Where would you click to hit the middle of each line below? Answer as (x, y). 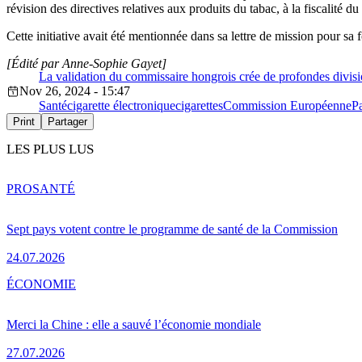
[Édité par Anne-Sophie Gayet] (86, 64)
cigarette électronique (121, 106)
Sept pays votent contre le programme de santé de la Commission (172, 229)
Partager (67, 122)
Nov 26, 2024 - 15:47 (75, 91)
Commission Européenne (287, 106)
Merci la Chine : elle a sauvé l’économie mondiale (134, 324)
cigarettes (199, 106)
